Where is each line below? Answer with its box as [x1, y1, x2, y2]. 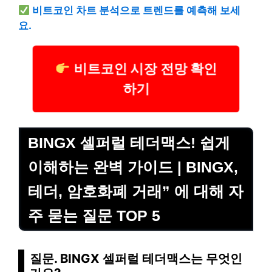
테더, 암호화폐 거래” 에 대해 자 [28, 183, 243, 200]
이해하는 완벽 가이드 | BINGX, [28, 158, 238, 176]
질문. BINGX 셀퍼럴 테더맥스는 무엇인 [30, 251, 242, 267]
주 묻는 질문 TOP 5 [28, 207, 160, 225]
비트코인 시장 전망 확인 [76, 62, 210, 78]
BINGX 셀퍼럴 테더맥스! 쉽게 [28, 134, 230, 152]
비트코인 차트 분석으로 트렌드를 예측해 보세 [32, 4, 241, 16]
